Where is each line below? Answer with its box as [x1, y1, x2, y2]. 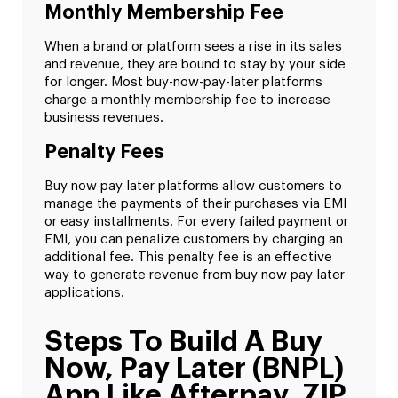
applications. [44, 285, 124, 299]
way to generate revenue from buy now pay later [44, 267, 345, 282]
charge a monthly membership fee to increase [44, 93, 330, 107]
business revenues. [44, 111, 163, 125]
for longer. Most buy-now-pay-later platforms [44, 76, 322, 90]
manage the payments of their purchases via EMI [44, 196, 346, 211]
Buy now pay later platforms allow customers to [44, 179, 342, 193]
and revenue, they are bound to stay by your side [44, 58, 346, 72]
